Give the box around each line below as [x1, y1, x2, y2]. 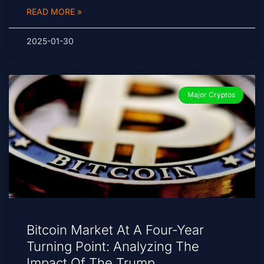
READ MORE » [27, 6, 82, 17]
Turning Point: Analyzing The [27, 239, 199, 255]
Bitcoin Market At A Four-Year [27, 222, 204, 238]
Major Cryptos [187, 90, 235, 100]
